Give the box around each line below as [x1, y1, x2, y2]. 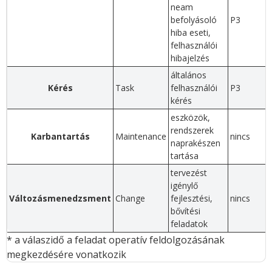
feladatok [171, 218, 208, 230]
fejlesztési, [171, 192, 212, 205]
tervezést [171, 167, 207, 179]
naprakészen [171, 137, 220, 149]
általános [171, 69, 206, 81]
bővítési [171, 205, 200, 217]
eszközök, [171, 112, 210, 124]
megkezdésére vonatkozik [7, 248, 126, 262]
